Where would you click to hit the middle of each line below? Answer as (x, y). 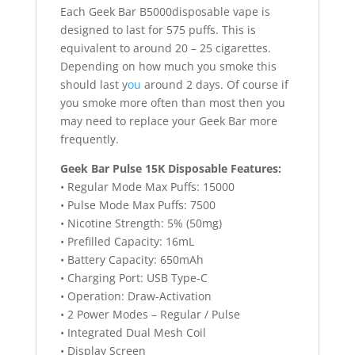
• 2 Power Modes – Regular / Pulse (150, 315)
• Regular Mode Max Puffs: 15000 (147, 187)
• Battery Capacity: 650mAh (132, 260)
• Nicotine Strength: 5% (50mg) (141, 223)
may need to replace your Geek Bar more (168, 121)
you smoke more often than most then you (172, 103)
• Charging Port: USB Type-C (134, 278)
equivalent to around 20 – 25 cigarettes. (165, 48)
